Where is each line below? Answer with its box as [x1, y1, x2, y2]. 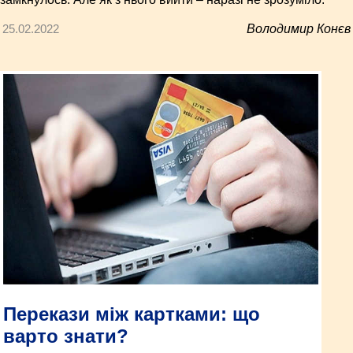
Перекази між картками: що [3, 303, 260, 325]
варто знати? [3, 325, 128, 347]
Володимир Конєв [247, 22, 351, 36]
